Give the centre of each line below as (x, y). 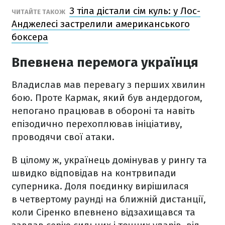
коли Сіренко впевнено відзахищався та (103, 212)
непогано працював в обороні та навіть (103, 111)
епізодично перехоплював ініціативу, (97, 124)
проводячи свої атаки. (63, 137)
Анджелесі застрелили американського (101, 24)
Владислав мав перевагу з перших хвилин (108, 85)
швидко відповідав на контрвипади (94, 173)
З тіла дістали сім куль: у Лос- (135, 11)
